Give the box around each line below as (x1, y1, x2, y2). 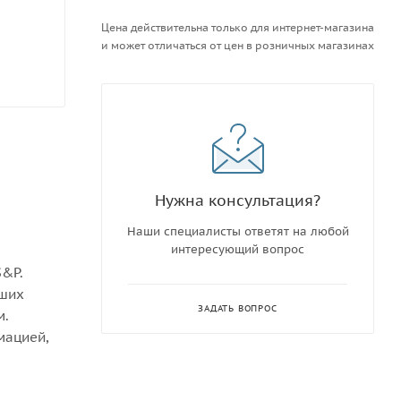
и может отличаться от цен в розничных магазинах (101, 38, 374, 52)
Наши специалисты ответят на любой (126, 224, 349, 239)
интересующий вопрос (171, 242, 304, 257)
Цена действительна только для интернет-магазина (101, 21, 374, 34)
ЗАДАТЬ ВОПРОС (198, 303, 277, 314)
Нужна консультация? (155, 190, 320, 210)
